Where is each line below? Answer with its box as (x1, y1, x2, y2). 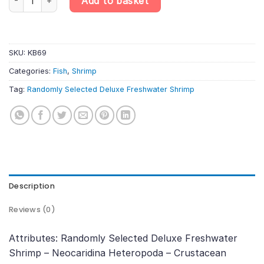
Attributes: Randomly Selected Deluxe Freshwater (9, 232, 237, 244)
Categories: (9, 66, 53, 75)
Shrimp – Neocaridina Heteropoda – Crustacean (9, 246, 226, 259)
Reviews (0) (9, 204, 55, 214)
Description (9, 180, 55, 191)
